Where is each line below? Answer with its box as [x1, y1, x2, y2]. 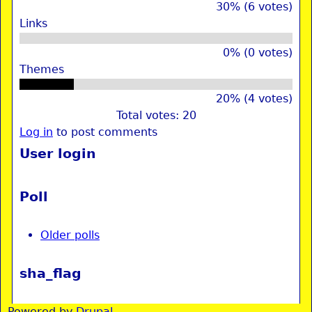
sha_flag [19, 265, 81, 281]
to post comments [53, 125, 157, 139]
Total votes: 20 [116, 109, 196, 122]
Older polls [40, 228, 100, 242]
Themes [19, 63, 64, 76]
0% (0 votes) [223, 46, 292, 59]
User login [19, 146, 96, 162]
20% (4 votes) [216, 92, 292, 105]
